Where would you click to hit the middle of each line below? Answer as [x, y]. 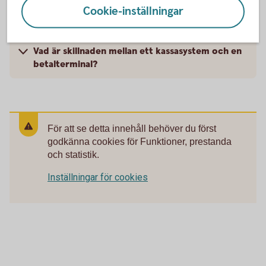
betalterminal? [65, 64]
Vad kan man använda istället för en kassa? [125, 19]
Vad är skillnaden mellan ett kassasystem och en [137, 51]
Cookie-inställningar [133, 11]
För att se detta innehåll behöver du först [132, 128]
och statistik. [73, 154]
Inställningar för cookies [98, 177]
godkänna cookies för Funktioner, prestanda [140, 141]
